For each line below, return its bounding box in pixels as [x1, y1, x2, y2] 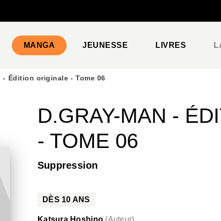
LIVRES [155, 41, 186, 49]
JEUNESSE [82, 41, 128, 49]
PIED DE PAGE [19, 13, 70, 21]
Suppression [37, 160, 98, 171]
